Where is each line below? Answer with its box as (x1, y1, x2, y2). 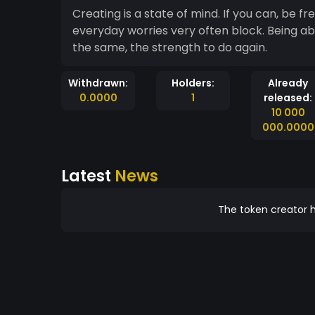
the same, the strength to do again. (72, 39, 267, 56)
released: (264, 91, 312, 105)
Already (268, 76, 308, 90)
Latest (61, 165, 115, 187)
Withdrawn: (68, 76, 128, 90)
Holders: (172, 76, 214, 90)
